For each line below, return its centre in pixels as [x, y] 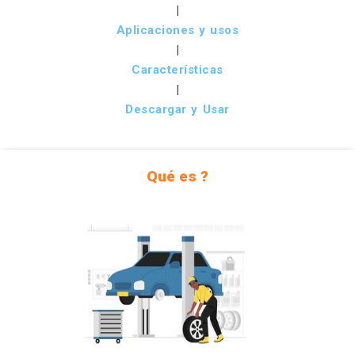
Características [177, 70]
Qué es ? [177, 176]
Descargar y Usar [177, 109]
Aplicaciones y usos [177, 30]
